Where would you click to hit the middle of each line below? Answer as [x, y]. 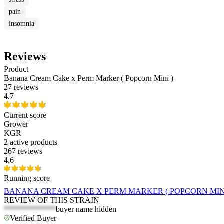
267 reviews [23, 151]
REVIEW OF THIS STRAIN [52, 200]
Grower [16, 124]
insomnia [22, 24]
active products [34, 142]
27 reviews [21, 87]
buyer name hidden [86, 209]
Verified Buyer [33, 218]
